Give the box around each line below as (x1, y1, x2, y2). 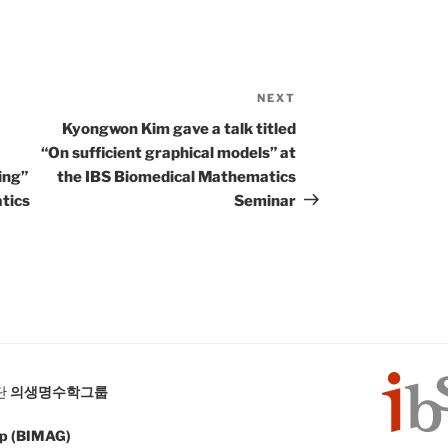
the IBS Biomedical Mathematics (57, 167, 297, 186)
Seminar (234, 191, 297, 210)
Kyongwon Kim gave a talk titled (62, 119, 297, 138)
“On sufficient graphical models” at (41, 143, 297, 162)
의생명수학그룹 (10, 383, 108, 401)
